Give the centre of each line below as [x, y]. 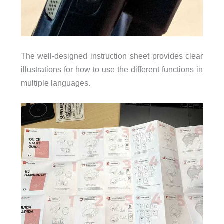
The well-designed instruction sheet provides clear [112, 56]
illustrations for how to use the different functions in [112, 70]
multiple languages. [55, 83]
